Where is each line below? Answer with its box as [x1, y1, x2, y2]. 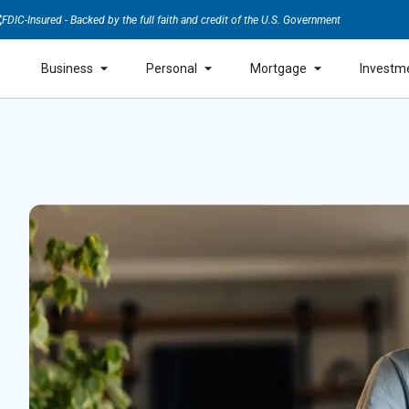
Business [41, 60, 93, 76]
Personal [146, 60, 197, 76]
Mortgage [250, 60, 307, 76]
